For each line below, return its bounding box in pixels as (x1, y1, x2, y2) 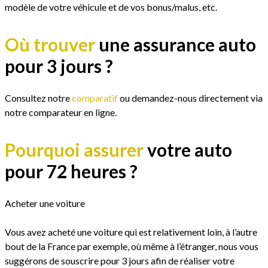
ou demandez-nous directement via (118, 92, 263, 103)
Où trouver (5, 33, 95, 55)
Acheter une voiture (5, 197, 85, 209)
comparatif (72, 92, 118, 103)
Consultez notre (5, 92, 72, 103)
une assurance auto (95, 33, 256, 55)
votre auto (144, 138, 232, 160)
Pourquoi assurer (5, 138, 144, 160)
